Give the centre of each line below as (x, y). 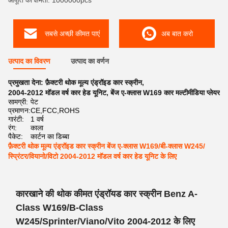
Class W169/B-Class (60, 208)
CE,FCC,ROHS (55, 110)
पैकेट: (16, 136)
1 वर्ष (37, 119)
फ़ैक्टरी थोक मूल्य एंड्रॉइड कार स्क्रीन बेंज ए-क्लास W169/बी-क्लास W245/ (107, 146)
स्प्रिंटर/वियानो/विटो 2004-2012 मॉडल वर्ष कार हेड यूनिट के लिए (92, 156)
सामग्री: (18, 102)
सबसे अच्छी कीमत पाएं (72, 34)
